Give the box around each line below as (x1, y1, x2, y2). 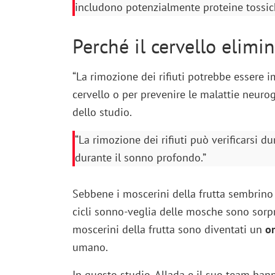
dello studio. (72, 105, 132, 120)
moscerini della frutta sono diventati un (72, 222, 265, 237)
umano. (72, 240, 108, 255)
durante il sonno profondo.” (74, 150, 206, 165)
